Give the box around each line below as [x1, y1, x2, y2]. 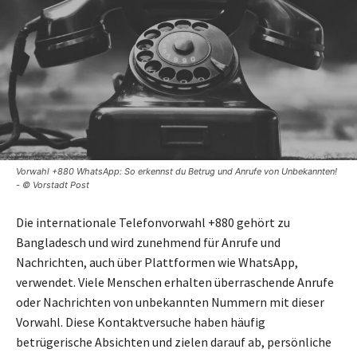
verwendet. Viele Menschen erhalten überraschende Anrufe [16, 274, 334, 291]
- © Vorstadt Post [16, 179, 89, 191]
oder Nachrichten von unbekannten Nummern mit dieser [16, 294, 324, 311]
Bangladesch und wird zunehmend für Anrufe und [16, 234, 280, 251]
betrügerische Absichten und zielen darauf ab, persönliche [16, 334, 331, 351]
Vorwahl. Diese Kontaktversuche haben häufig [16, 314, 265, 331]
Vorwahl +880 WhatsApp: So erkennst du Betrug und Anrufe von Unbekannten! [16, 166, 337, 178]
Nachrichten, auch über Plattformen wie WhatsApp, [16, 254, 298, 271]
